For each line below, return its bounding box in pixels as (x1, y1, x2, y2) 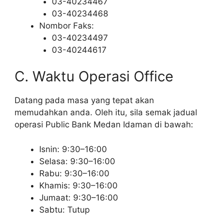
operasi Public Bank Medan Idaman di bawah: (15, 120, 193, 130)
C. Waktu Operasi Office (15, 68, 173, 85)
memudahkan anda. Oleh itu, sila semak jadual (15, 108, 197, 118)
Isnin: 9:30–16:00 (39, 144, 107, 154)
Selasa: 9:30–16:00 (39, 156, 115, 166)
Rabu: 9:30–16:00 (39, 168, 109, 178)
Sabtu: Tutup (39, 204, 90, 215)
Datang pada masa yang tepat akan (15, 95, 154, 106)
